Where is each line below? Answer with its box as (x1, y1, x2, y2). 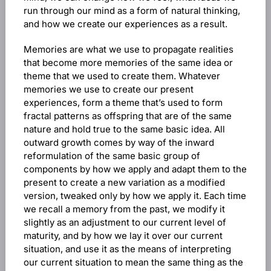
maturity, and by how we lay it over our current (23, 230, 223, 241)
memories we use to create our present (23, 83, 194, 95)
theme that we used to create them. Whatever (23, 70, 220, 82)
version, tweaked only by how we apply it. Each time (23, 190, 246, 201)
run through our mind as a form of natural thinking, (23, 5, 240, 16)
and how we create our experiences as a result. (23, 18, 227, 30)
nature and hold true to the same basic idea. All (23, 123, 225, 135)
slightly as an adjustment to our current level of (23, 217, 226, 228)
